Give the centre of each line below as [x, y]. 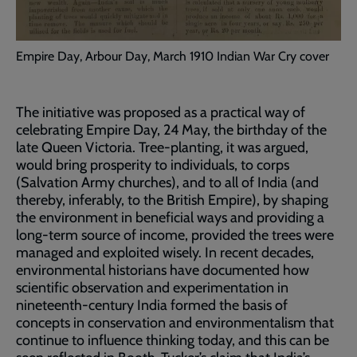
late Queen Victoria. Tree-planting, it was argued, [162, 148]
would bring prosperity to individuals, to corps [153, 165]
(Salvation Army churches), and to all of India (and [167, 183]
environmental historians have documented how [163, 271]
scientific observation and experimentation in [152, 288]
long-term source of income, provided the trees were [175, 235]
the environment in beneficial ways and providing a [170, 218]
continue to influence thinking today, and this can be [173, 341]
